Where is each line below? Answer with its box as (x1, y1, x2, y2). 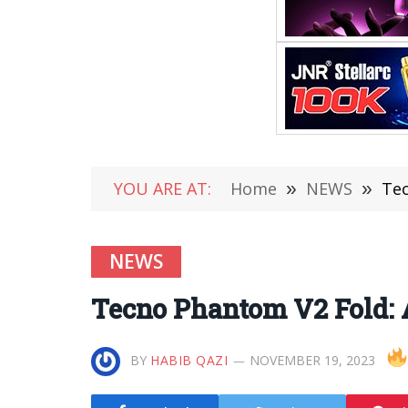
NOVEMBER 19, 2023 (249, 352, 375, 369)
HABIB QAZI (150, 352, 229, 369)
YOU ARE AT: (114, 178, 211, 199)
